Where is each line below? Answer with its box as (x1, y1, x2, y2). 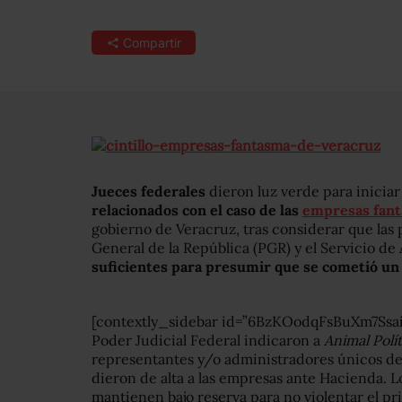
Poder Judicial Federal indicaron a (92, 331, 324, 349)
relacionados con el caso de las (92, 201, 302, 219)
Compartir (122, 35, 181, 50)
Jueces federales (92, 182, 205, 200)
